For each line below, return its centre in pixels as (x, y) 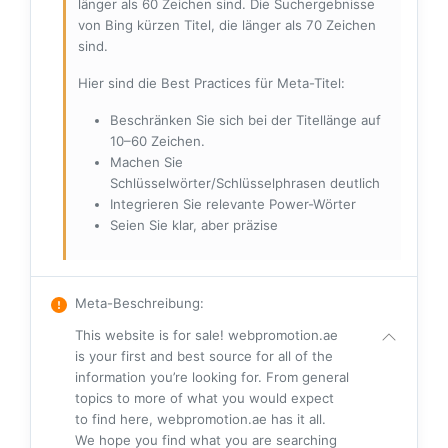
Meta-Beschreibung (137, 303)
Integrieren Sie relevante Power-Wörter (233, 204)
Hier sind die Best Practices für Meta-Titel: (211, 83)
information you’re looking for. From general (212, 377)
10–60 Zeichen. (157, 141)
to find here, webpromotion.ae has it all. (200, 419)
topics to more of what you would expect (204, 398)
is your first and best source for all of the (204, 356)
